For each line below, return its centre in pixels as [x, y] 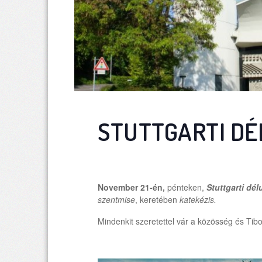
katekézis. [198, 200]
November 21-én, [131, 187]
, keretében [157, 200]
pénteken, [186, 187]
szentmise [116, 200]
